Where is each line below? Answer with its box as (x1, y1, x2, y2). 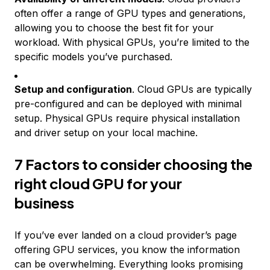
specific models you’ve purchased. (14, 51, 172, 63)
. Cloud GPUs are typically (132, 83, 252, 95)
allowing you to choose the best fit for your (14, 22, 214, 34)
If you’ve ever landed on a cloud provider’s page (14, 229, 237, 241)
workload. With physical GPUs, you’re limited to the (14, 36, 250, 48)
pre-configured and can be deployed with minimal (14, 98, 242, 110)
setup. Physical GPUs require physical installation (14, 112, 240, 124)
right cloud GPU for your (14, 174, 182, 192)
